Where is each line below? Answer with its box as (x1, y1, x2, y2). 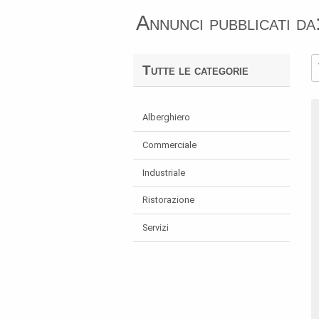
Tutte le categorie (142, 62, 249, 78)
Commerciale (142, 139, 197, 150)
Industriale (142, 167, 185, 178)
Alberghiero (142, 112, 190, 123)
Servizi (142, 221, 169, 233)
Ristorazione (142, 194, 194, 206)
